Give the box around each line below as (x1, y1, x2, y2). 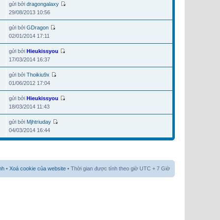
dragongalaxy (27, 1, 59, 7)
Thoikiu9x (27, 72, 50, 78)
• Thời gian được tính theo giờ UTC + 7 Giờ (66, 165, 170, 172)
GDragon (27, 25, 49, 31)
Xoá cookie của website (9, 165, 66, 172)
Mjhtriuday (27, 119, 51, 125)
